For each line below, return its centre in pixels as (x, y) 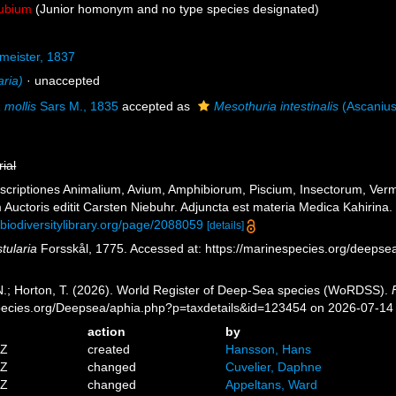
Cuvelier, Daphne (273, 367)
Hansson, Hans (268, 349)
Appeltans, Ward (271, 385)
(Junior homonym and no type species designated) (176, 9)
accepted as (156, 106)
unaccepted (68, 80)
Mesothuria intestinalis (277, 106)
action (107, 331)
